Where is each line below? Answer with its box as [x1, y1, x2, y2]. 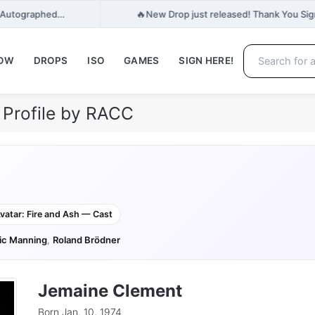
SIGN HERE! [179, 55, 234, 67]
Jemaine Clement [38, 281, 182, 302]
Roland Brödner [53, 234, 120, 246]
